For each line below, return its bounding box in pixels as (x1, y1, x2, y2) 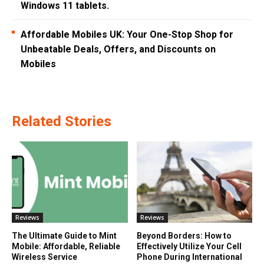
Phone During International (136, 252, 242, 262)
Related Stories (12, 113, 111, 130)
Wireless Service (12, 252, 77, 262)
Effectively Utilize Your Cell (136, 241, 242, 251)
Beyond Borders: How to (136, 230, 232, 240)
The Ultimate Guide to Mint (12, 230, 117, 240)
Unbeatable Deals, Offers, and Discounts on (21, 44, 216, 55)
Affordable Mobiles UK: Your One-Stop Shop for (21, 29, 233, 41)
